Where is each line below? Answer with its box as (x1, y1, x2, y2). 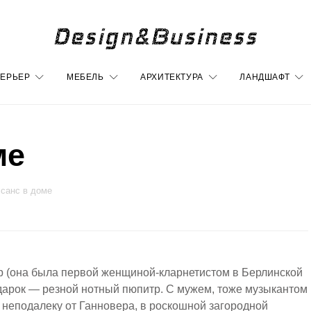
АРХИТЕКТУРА (140, 72, 203, 82)
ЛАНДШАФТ (239, 72, 290, 82)
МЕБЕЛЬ (66, 72, 104, 82)
